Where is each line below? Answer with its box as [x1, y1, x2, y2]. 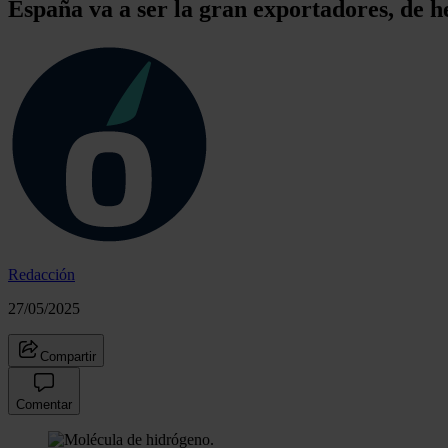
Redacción [8, 265, 75, 283]
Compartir [40, 348, 96, 364]
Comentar [16, 396, 72, 412]
